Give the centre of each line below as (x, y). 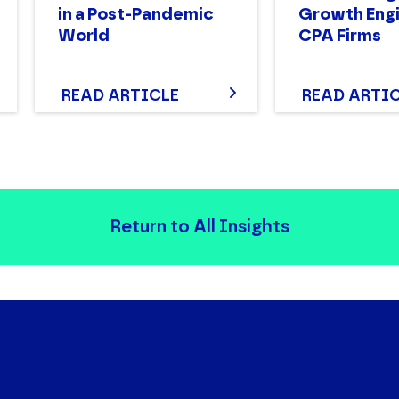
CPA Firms (340, 36)
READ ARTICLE (120, 95)
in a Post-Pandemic (136, 14)
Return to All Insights (199, 226)
